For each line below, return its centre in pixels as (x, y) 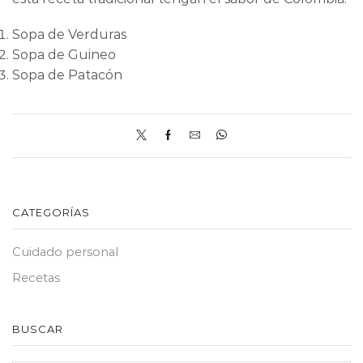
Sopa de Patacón (67, 75)
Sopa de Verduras (69, 34)
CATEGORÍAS (51, 212)
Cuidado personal (65, 252)
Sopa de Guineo (64, 54)
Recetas (36, 278)
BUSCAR (38, 329)
